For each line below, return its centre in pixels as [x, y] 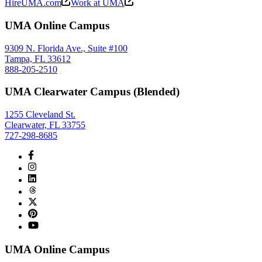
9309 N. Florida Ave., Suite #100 [66, 48]
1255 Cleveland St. [40, 114]
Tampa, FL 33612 [38, 58]
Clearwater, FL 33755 [45, 125]
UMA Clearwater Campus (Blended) [92, 92]
